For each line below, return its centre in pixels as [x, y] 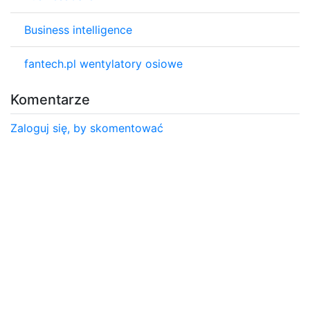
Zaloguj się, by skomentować [87, 128]
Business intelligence [78, 29]
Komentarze [50, 99]
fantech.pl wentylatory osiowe [103, 63]
